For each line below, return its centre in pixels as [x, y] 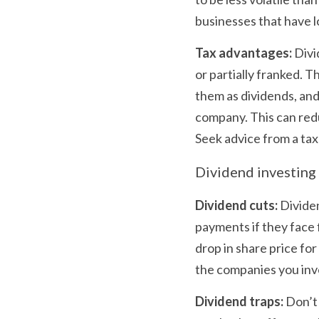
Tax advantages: [244, 52]
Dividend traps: [239, 301]
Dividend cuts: [236, 205]
